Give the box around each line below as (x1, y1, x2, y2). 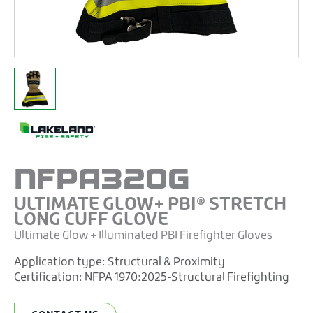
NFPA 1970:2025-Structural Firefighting (85, 272, 289, 284)
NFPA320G (14, 158, 190, 198)
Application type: (14, 256, 108, 268)
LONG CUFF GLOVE (14, 211, 168, 229)
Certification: (14, 272, 85, 284)
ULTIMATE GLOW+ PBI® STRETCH (14, 196, 286, 214)
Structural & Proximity (108, 256, 225, 268)
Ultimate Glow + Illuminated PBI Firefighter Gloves (14, 230, 272, 242)
